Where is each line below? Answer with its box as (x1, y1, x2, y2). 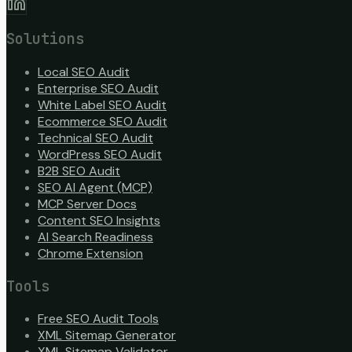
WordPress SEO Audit (38, 146, 162, 163)
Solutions (6, 29, 84, 49)
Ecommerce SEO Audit (38, 113, 167, 130)
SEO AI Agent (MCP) (38, 179, 152, 196)
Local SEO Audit (38, 64, 130, 80)
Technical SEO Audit (38, 130, 153, 146)
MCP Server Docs (38, 196, 137, 212)
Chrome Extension (38, 245, 143, 262)
